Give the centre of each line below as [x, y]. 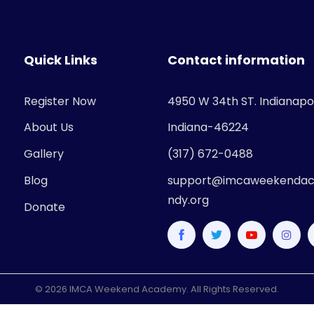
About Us [49, 127]
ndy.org [188, 200]
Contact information [236, 60]
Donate [45, 207]
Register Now [60, 101]
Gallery [44, 153]
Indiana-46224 [208, 127]
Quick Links [61, 60]
